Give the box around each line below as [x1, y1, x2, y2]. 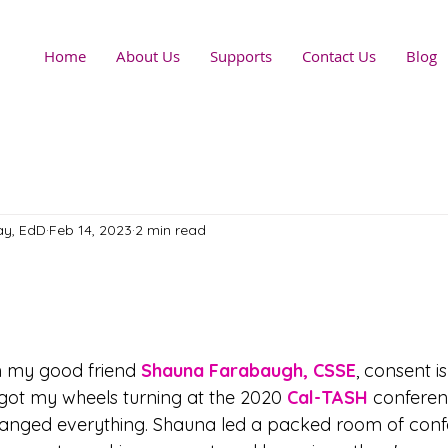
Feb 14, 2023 [49, 221, 132, 240]
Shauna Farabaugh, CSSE [141, 358, 356, 382]
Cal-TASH [287, 385, 368, 409]
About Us [115, 46, 180, 66]
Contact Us [301, 46, 376, 66]
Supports [209, 46, 272, 66]
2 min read [135, 221, 206, 240]
